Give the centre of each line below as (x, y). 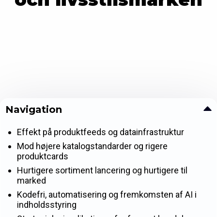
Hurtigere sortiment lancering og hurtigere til (102, 170)
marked (31, 181)
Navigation (34, 110)
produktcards (43, 156)
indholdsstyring (47, 205)
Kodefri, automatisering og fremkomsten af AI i (107, 195)
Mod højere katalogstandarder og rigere (92, 146)
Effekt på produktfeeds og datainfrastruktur (101, 132)
